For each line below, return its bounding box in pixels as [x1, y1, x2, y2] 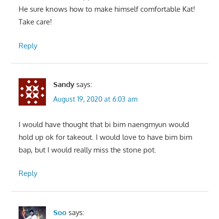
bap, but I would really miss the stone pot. [18, 145, 156, 154]
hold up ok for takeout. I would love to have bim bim [18, 132, 192, 142]
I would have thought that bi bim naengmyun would [18, 119, 189, 129]
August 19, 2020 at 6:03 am [53, 94, 137, 103]
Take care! [18, 17, 52, 27]
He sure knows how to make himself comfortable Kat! [18, 4, 195, 14]
